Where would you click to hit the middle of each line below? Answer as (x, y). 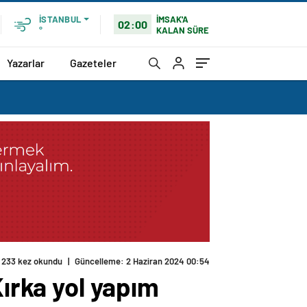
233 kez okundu (32, 261)
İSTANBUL (60, 19)
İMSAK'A (173, 19)
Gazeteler (93, 62)
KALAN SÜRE (183, 30)
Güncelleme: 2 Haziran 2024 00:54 (142, 261)
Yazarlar (26, 62)
